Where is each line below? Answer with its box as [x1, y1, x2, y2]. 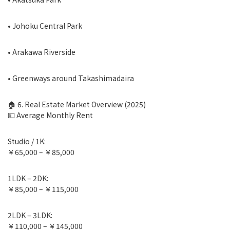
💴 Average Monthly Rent [8, 110, 93, 120]
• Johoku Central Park [8, 21, 82, 31]
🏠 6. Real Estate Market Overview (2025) [8, 99, 146, 109]
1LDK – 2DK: [8, 173, 48, 183]
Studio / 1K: [8, 136, 46, 146]
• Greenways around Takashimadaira [8, 73, 134, 83]
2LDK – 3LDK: [8, 210, 52, 220]
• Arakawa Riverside [8, 47, 75, 57]
